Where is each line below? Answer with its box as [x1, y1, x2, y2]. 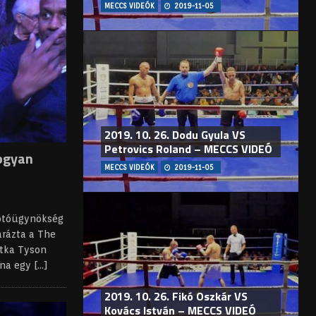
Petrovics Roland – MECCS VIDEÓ [104, 140, 272, 158]
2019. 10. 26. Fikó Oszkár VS [104, 288, 248, 305]
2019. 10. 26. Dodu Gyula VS [104, 126, 245, 144]
